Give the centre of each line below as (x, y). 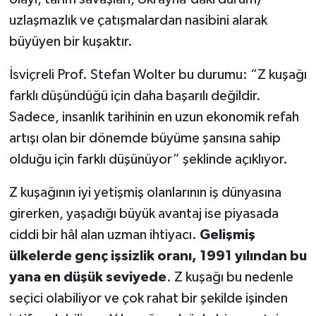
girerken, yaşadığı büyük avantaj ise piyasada (144, 213)
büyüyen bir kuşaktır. (71, 41)
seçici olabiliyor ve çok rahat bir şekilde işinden (148, 298)
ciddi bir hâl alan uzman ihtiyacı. (104, 235)
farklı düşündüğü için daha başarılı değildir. (135, 96)
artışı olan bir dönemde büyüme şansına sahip (145, 138)
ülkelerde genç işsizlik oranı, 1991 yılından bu (158, 256)
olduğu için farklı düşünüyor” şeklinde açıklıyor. (148, 159)
